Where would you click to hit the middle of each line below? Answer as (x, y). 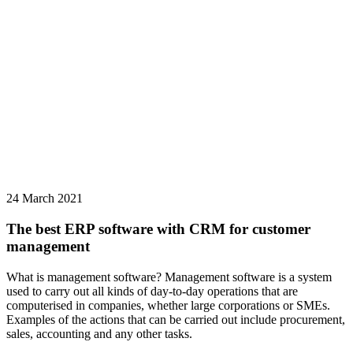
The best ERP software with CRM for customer (158, 229)
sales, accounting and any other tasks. (99, 333)
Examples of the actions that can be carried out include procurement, (176, 319)
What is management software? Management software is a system (169, 277)
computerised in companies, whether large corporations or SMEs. (168, 305)
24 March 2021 (45, 199)
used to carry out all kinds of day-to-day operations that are (152, 291)
